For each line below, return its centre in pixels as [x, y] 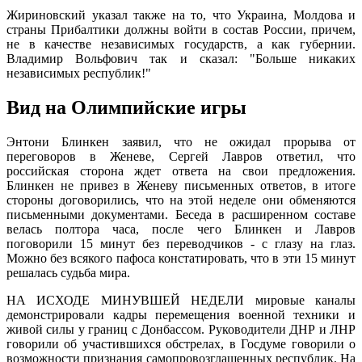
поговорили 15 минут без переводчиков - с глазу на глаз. [181, 243]
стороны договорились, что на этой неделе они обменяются [181, 200]
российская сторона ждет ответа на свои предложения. [181, 170]
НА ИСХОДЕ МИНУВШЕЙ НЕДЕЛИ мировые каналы [181, 300]
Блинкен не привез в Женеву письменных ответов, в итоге [181, 185]
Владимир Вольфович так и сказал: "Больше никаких [181, 59]
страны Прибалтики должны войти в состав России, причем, [181, 30]
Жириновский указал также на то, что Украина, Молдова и [181, 15]
